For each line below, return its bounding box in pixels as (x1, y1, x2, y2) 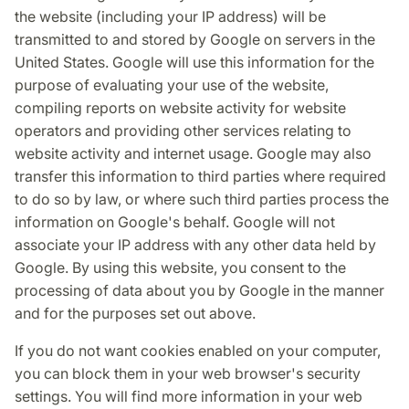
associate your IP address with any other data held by (15, 236, 376, 255)
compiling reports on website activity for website (15, 99, 346, 118)
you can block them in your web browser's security (15, 364, 361, 383)
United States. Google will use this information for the (15, 53, 374, 72)
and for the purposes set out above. (15, 304, 256, 323)
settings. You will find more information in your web (15, 387, 362, 406)
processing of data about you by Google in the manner (15, 281, 384, 300)
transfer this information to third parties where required (15, 167, 386, 186)
